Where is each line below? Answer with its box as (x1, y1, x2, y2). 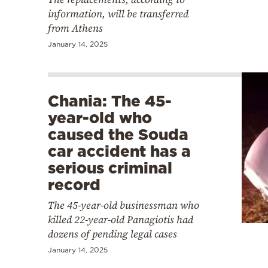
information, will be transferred (48, 7, 188, 22)
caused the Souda (48, 126, 188, 144)
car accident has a (48, 142, 191, 160)
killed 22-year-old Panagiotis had (48, 212, 193, 227)
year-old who (48, 109, 152, 127)
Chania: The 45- (48, 92, 172, 110)
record (48, 176, 100, 194)
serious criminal (48, 159, 172, 177)
